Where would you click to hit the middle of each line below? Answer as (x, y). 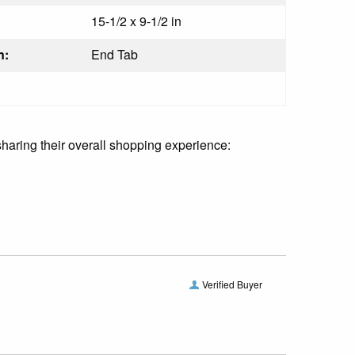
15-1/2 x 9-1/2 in (136, 21)
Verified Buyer (232, 284)
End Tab (115, 54)
